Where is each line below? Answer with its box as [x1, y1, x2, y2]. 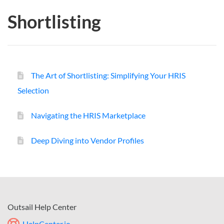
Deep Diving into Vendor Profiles [31, 135, 144, 145]
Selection [17, 85, 49, 95]
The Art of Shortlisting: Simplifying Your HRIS [31, 70, 185, 80]
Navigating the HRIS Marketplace [31, 110, 145, 120]
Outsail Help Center [7, 201, 76, 211]
